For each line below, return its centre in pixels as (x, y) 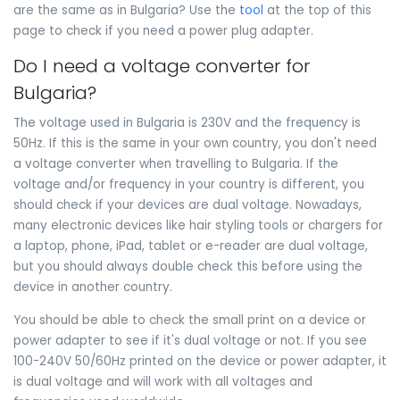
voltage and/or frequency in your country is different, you (189, 184)
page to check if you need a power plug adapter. (163, 30)
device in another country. (93, 287)
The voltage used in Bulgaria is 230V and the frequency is (187, 122)
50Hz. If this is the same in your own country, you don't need (195, 143)
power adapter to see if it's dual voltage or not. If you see (190, 340)
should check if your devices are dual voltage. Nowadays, (187, 204)
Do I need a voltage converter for (162, 67)
